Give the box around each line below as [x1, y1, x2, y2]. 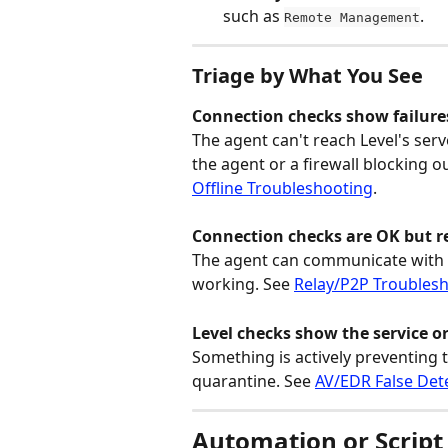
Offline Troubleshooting [192, 176, 373, 199]
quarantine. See [192, 369, 315, 392]
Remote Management [284, 9, 420, 25]
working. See [192, 273, 294, 296]
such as [223, 4, 284, 27]
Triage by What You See [192, 61, 423, 89]
